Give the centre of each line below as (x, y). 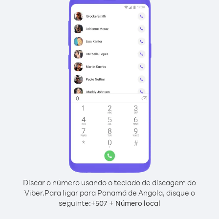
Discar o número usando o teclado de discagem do (109, 182)
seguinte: (75, 203)
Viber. (34, 193)
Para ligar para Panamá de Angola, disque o (120, 193)
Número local (138, 203)
